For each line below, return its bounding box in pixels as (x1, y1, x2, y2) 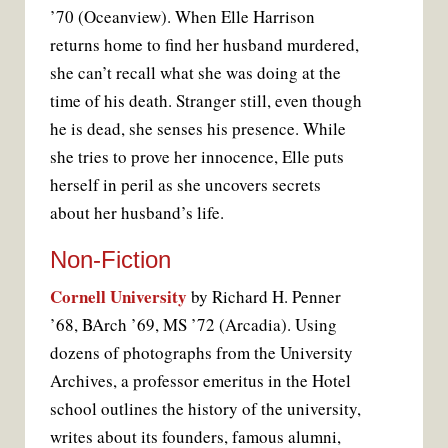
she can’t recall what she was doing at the (50, 60, 341, 84)
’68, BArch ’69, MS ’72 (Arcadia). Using (50, 312, 337, 336)
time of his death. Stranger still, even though (50, 88, 362, 112)
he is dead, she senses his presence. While (50, 116, 346, 140)
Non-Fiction (50, 245, 171, 273)
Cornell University (50, 283, 187, 309)
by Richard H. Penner (187, 284, 341, 308)
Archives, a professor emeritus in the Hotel (50, 368, 351, 392)
